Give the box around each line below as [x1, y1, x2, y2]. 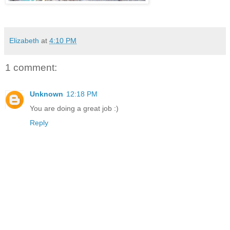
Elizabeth [9, 36, 39, 45]
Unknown [30, 90, 63, 99]
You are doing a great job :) [30, 104, 119, 113]
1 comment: [5, 62, 57, 73]
